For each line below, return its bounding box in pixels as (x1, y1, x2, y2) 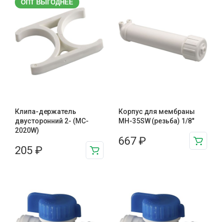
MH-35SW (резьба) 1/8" (118, 117, 194, 125)
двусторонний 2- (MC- (15, 117, 89, 125)
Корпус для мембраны (118, 108, 195, 115)
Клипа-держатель (15, 108, 76, 115)
